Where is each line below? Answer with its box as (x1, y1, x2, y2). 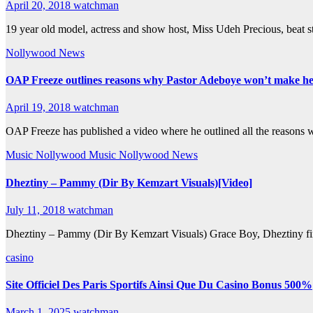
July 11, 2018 (6, 203, 68, 216)
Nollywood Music (36, 149, 119, 161)
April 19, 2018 (6, 101, 73, 114)
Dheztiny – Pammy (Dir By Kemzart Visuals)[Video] (6, 176, 252, 189)
